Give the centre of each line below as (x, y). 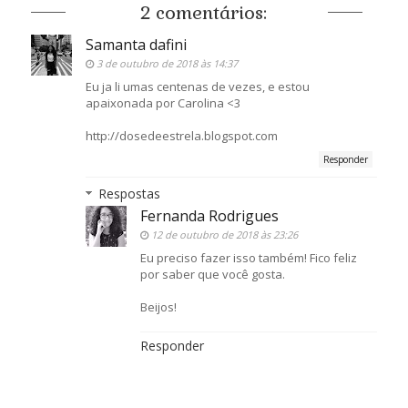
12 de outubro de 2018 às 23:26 (224, 234)
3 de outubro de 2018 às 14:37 (167, 63)
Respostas (129, 193)
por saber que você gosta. (212, 274)
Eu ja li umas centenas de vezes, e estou (197, 86)
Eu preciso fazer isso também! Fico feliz (248, 257)
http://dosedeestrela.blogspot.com (181, 135)
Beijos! (158, 306)
